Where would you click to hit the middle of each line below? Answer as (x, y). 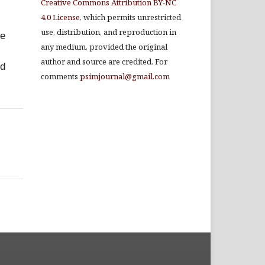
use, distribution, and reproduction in (109, 32)
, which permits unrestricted (130, 17)
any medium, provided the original (104, 47)
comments (60, 76)
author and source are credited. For (104, 62)
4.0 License (60, 17)
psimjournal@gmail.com (125, 76)
